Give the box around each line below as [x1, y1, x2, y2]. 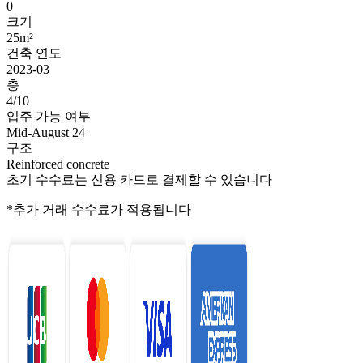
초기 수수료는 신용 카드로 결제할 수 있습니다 [6, 173, 272, 187]
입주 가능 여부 [6, 109, 91, 124]
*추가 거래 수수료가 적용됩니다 [6, 203, 191, 217]
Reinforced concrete [6, 157, 109, 172]
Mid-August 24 [6, 126, 85, 140]
